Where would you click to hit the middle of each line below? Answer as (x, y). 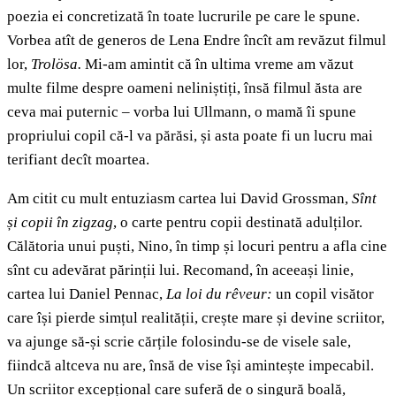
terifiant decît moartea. (78, 160)
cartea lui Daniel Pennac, (87, 294)
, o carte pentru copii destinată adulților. (238, 223)
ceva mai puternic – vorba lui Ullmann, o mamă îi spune (182, 112)
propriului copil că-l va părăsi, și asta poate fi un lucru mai (190, 136)
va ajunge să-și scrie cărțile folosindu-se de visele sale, (179, 342)
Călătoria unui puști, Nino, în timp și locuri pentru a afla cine (197, 247)
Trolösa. (58, 65)
